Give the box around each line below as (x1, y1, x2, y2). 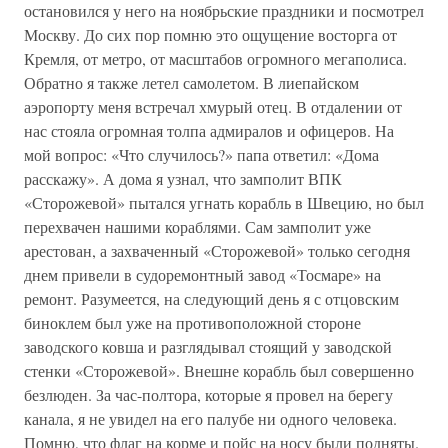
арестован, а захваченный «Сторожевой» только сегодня (24, 240, 410, 261)
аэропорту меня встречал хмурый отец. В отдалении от (24, 96, 402, 117)
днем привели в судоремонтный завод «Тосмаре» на (24, 264, 381, 285)
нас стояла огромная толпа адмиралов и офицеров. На (24, 120, 394, 141)
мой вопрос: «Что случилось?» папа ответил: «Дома (24, 144, 379, 165)
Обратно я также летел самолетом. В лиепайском (24, 72, 359, 93)
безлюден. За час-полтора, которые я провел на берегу (24, 384, 393, 405)
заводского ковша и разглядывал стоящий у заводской (24, 336, 392, 357)
